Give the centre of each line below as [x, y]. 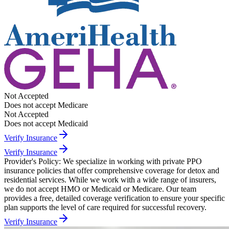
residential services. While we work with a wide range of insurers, [110, 180]
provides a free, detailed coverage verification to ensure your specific [114, 198]
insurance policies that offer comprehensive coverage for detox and [112, 171]
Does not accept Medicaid [46, 124]
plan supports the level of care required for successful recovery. [105, 208]
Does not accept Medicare [46, 105]
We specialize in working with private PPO [132, 162]
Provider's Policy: [32, 162]
